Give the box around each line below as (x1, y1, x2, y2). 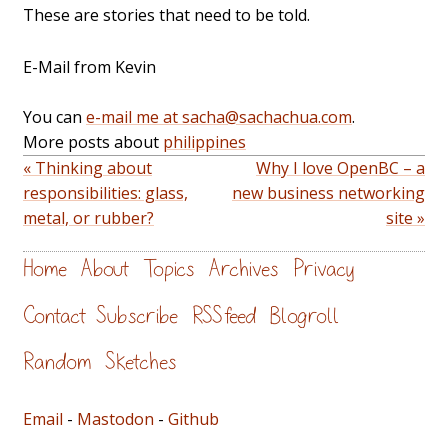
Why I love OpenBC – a (256, 157, 425, 180)
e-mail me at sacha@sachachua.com (86, 106, 352, 129)
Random (23, 350, 91, 373)
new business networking (232, 182, 425, 205)
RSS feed (192, 304, 256, 327)
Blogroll (270, 304, 339, 327)
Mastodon (77, 407, 154, 430)
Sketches (105, 350, 177, 373)
